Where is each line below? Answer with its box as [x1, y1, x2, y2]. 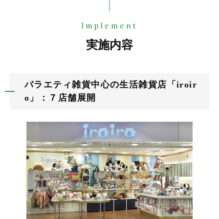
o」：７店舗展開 [24, 93, 96, 103]
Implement [81, 21, 138, 31]
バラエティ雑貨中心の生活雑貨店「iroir [24, 80, 197, 90]
